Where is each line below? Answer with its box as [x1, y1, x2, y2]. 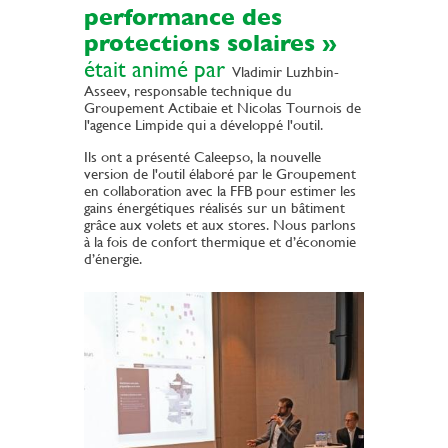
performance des [84, 4, 282, 31]
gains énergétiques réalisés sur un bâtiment [84, 199, 345, 217]
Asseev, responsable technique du [84, 82, 292, 100]
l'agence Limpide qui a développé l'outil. [84, 116, 327, 134]
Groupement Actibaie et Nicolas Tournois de [84, 99, 361, 117]
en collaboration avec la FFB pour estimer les [84, 182, 356, 200]
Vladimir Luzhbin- [232, 63, 339, 81]
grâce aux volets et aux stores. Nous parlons [84, 216, 356, 234]
